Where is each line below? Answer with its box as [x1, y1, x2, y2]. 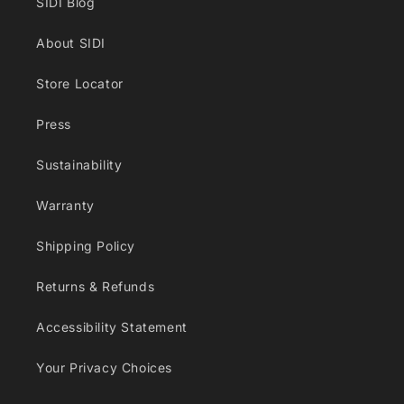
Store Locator [36, 76, 124, 91]
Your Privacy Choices [36, 360, 172, 375]
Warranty [36, 197, 95, 213]
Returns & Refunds [36, 279, 155, 294]
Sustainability [36, 157, 123, 172]
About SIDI [36, 35, 106, 50]
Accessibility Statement [36, 319, 188, 335]
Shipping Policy [36, 238, 135, 253]
